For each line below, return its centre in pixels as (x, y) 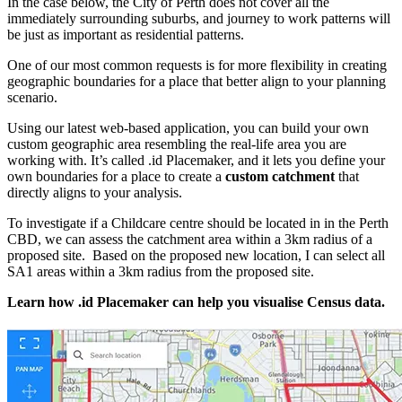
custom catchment (280, 177)
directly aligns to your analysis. (95, 193)
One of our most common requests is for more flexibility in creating (197, 66)
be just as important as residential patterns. (126, 35)
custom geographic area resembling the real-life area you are (177, 144)
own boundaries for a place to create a (116, 177)
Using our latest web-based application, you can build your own (188, 128)
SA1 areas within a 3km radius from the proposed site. (161, 272)
